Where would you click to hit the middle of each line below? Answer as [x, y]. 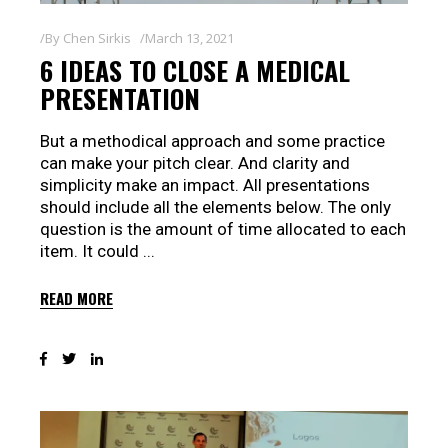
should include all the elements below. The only [215, 206]
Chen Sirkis [97, 37]
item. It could [91, 250]
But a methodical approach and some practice [212, 140]
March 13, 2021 [189, 37]
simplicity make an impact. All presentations [205, 184]
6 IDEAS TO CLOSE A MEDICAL [195, 70]
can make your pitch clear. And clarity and [195, 162]
